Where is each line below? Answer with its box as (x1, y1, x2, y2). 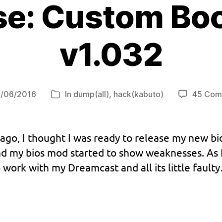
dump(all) (73, 89, 109, 99)
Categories (55, 90, 97, 101)
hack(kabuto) (113, 89, 164, 99)
